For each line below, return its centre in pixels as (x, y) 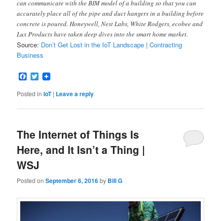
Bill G (115, 180)
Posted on (31, 180)
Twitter (50, 76)
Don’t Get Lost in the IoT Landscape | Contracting (112, 45)
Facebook (44, 76)
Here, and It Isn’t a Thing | (81, 150)
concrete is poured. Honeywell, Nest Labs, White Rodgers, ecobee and (110, 24)
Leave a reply (75, 94)
